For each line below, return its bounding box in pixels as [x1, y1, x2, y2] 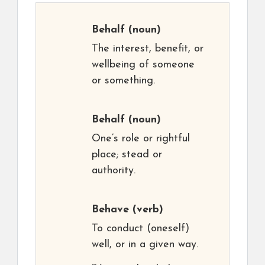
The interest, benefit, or [92, 43, 203, 54]
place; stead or [92, 149, 162, 160]
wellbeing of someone [92, 59, 195, 70]
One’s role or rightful [92, 133, 190, 144]
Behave [92, 204, 129, 215]
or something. [92, 75, 155, 86]
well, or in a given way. [92, 239, 198, 250]
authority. [92, 165, 135, 176]
